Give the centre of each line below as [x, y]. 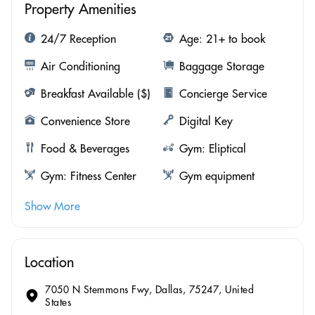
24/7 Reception [78, 38]
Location [49, 262]
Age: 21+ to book [222, 38]
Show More [52, 206]
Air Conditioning [81, 66]
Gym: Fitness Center [89, 175]
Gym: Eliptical [212, 148]
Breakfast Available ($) [96, 93]
